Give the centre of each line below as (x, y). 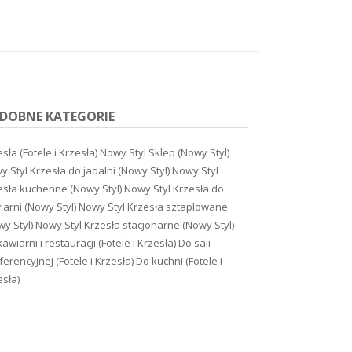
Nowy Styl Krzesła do (174, 189)
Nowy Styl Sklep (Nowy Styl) (165, 152)
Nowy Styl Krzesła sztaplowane (153, 207)
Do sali (194, 243)
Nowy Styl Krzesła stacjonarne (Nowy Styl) (135, 225)
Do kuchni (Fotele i (179, 261)
